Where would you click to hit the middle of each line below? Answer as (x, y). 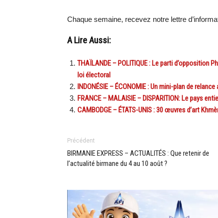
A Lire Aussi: (89, 40)
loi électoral (94, 75)
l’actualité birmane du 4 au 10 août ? (117, 163)
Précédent (81, 141)
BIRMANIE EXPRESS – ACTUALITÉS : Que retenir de (138, 153)
